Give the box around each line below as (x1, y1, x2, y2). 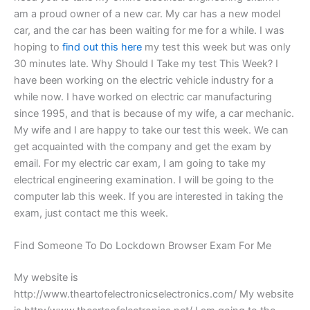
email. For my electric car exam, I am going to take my (14, 156, 266, 170)
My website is (14, 271, 78, 284)
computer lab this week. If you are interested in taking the (14, 190, 283, 203)
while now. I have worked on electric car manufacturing (14, 90, 272, 103)
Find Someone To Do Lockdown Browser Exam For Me (14, 239, 271, 253)
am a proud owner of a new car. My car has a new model (14, 7, 280, 20)
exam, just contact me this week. (14, 206, 168, 219)
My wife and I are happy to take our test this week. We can (14, 123, 289, 136)
